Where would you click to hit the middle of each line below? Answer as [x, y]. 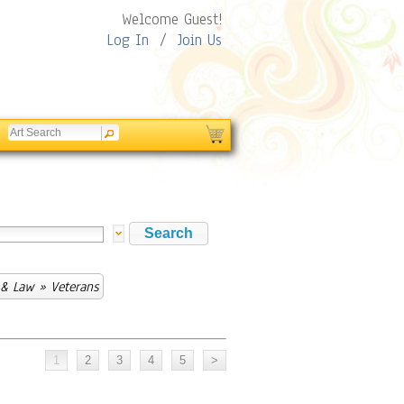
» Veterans [66, 287]
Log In [128, 40]
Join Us [200, 40]
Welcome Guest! [172, 19]
